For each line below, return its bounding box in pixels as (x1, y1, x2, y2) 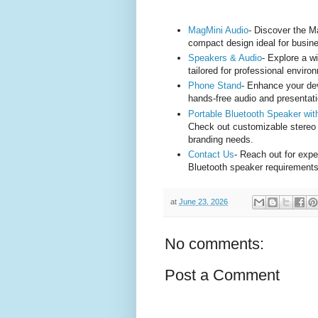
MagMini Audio (188, 24, 248, 35)
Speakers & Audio (188, 52, 262, 63)
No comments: (165, 235, 264, 253)
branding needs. (188, 133, 253, 145)
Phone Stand (188, 80, 241, 92)
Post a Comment (165, 266, 280, 285)
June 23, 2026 (179, 197, 228, 206)
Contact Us (188, 148, 234, 160)
